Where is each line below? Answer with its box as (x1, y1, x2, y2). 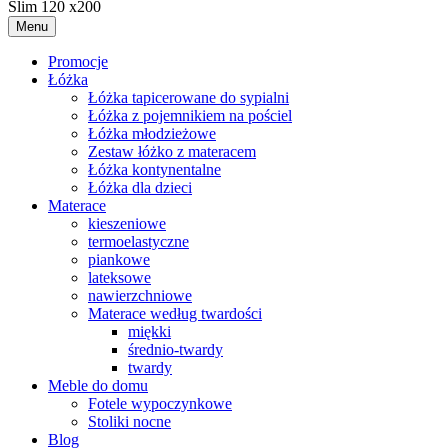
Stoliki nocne (88, 412, 171, 430)
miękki (128, 322, 171, 340)
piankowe (88, 250, 150, 268)
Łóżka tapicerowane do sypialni (88, 88, 289, 106)
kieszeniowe (88, 214, 166, 232)
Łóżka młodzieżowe (88, 124, 216, 142)
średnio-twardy (128, 340, 223, 358)
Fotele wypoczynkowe (88, 394, 232, 412)
